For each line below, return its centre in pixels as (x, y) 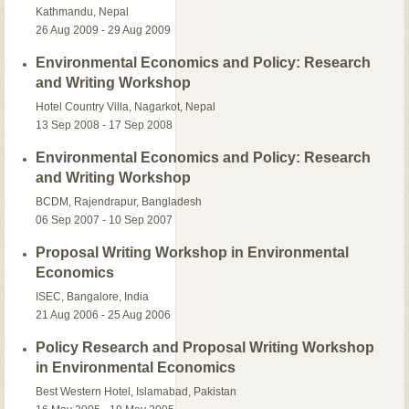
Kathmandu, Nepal (83, 11)
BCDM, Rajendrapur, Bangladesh (119, 201)
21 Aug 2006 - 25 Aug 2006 (104, 315)
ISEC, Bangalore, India (93, 296)
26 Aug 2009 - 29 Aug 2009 (104, 30)
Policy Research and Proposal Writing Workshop (205, 347)
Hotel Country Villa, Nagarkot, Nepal (126, 106)
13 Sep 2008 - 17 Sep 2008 (105, 125)
